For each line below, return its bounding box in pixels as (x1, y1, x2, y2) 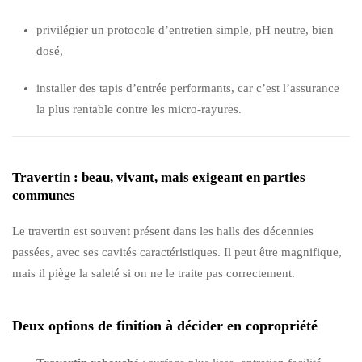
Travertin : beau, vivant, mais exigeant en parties (12, 169, 305, 185)
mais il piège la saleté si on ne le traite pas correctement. (12, 266, 295, 280)
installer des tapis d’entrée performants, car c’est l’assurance (36, 81, 339, 95)
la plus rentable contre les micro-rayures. (36, 102, 242, 116)
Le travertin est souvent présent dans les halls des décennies (12, 224, 314, 238)
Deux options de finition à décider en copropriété (12, 317, 318, 334)
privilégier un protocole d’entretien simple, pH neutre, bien (36, 23, 334, 36)
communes (12, 187, 75, 203)
